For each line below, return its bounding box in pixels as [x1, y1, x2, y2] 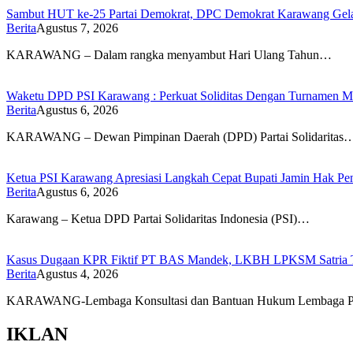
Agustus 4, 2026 [36, 266, 118, 281]
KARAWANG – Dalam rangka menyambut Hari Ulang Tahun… [6, 47, 332, 61]
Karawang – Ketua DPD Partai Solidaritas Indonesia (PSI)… [6, 211, 310, 225]
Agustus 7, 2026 [36, 20, 118, 35]
